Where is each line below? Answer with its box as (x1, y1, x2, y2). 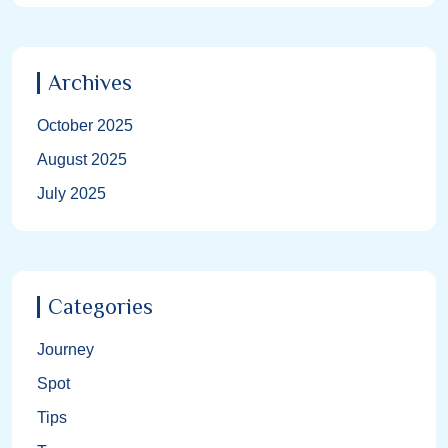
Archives (48, 69, 132, 95)
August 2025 (37, 150, 127, 168)
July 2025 (37, 184, 106, 202)
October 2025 (37, 116, 133, 134)
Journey (37, 340, 94, 358)
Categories (48, 293, 153, 319)
